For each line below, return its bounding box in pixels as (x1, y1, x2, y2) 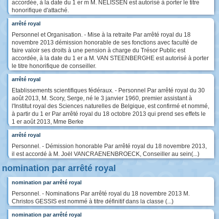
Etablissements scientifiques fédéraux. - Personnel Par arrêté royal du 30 (12, 87, 205, 94)
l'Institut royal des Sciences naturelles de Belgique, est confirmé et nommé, (12, 102, 209, 109)
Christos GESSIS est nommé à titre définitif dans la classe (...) (12, 197, 174, 205)
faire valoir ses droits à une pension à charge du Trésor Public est (12, 46, 185, 54)
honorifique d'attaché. (12, 6, 69, 14)
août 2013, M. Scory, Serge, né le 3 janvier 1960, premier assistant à (12, 94, 192, 102)
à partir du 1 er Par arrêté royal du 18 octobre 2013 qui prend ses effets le (12, 110, 206, 117)
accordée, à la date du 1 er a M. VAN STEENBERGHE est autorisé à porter (12, 54, 209, 62)
